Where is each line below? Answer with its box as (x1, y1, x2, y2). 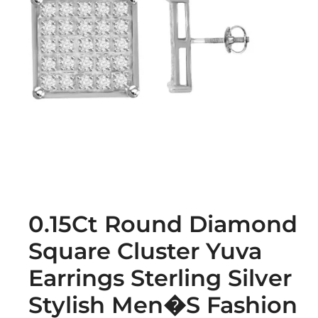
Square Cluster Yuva (28, 237, 262, 265)
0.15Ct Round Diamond (28, 210, 297, 238)
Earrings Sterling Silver (28, 264, 292, 292)
